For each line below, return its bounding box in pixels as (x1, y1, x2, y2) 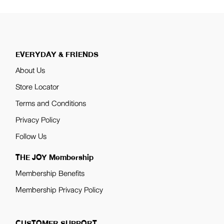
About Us (15, 63, 45, 77)
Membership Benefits (15, 166, 85, 180)
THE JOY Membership (15, 150, 94, 164)
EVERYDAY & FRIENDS (15, 47, 99, 61)
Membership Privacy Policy (15, 182, 103, 197)
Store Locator (15, 79, 59, 94)
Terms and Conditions (15, 96, 86, 110)
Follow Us (15, 129, 47, 143)
